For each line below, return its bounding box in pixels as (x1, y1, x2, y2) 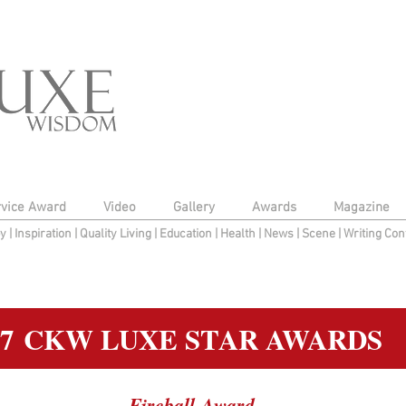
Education (159, 227, 215, 242)
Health (219, 227, 256, 242)
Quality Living (79, 227, 154, 242)
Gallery (172, 199, 215, 216)
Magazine (333, 199, 390, 216)
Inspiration (14, 227, 74, 242)
